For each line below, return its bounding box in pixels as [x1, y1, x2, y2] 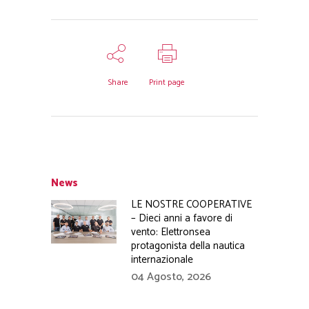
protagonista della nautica [131, 237, 245, 255]
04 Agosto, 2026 [131, 268, 211, 286]
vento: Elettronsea [131, 223, 210, 241]
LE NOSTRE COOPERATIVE [131, 196, 252, 213]
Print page [149, 76, 185, 89]
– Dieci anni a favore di [131, 210, 232, 227]
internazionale [131, 251, 193, 268]
